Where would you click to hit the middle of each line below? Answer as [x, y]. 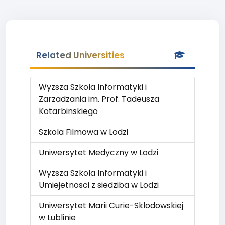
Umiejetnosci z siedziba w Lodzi [99, 185]
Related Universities [80, 55]
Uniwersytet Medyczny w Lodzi [98, 152]
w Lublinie [57, 218]
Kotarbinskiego [68, 111]
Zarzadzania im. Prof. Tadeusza [99, 99]
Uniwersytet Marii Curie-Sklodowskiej [111, 206]
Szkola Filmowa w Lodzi [83, 132]
